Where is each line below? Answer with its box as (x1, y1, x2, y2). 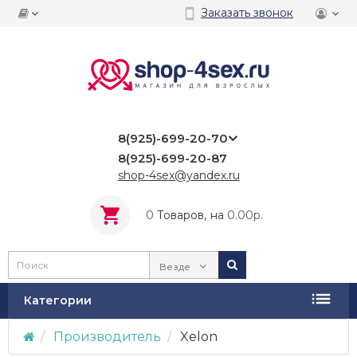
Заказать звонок (201, 6, 293, 20)
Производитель (53, 329, 161, 344)
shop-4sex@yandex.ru (117, 168, 240, 182)
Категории (24, 293, 92, 308)
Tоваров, (157, 207, 206, 222)
